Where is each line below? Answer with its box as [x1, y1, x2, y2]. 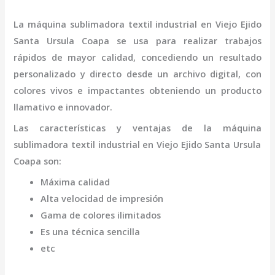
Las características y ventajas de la [14, 121, 223, 134]
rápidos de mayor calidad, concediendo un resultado [14, 50, 261, 63]
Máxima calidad [41, 176, 110, 188]
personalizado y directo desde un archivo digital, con [14, 67, 261, 80]
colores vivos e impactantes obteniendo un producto [14, 83, 261, 96]
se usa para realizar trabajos [116, 34, 261, 47]
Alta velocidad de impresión [41, 192, 164, 205]
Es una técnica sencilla [41, 225, 141, 238]
